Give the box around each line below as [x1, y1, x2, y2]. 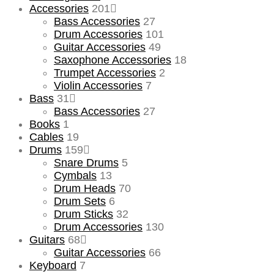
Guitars [29, 233, 65, 246]
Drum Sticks [54, 207, 113, 220]
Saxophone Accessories [54, 53, 171, 66]
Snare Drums [54, 156, 119, 169]
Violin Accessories [54, 79, 143, 92]
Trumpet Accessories [54, 66, 156, 79]
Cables [29, 130, 64, 143]
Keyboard [29, 259, 76, 272]
